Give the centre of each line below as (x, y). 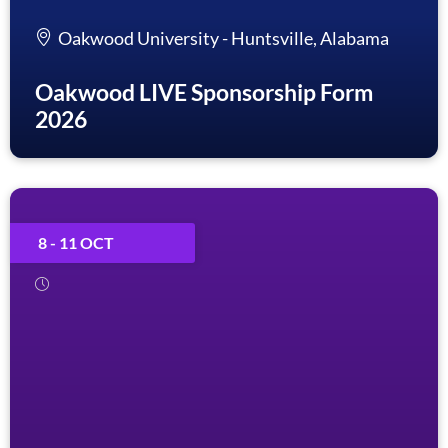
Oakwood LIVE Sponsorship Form (204, 92)
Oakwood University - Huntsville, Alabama (223, 38)
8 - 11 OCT (76, 242)
